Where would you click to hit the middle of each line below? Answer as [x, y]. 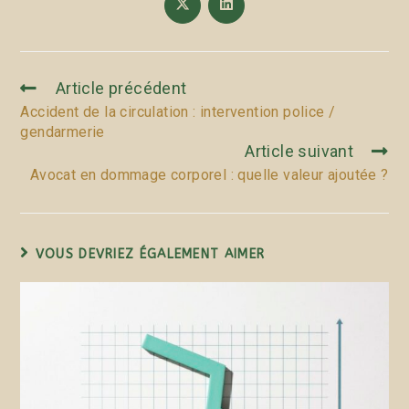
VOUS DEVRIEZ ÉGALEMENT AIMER [150, 254]
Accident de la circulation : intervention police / [178, 111]
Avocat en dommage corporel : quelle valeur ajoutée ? [209, 174]
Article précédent [121, 88]
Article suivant [299, 151]
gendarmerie [63, 131]
